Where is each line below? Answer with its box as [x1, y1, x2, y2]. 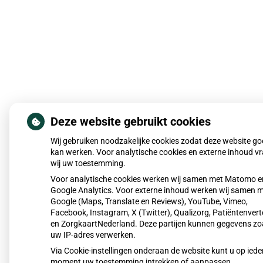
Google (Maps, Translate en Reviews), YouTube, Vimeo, [50, 197, 248, 206]
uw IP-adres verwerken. [50, 230, 136, 240]
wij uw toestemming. [50, 159, 126, 168]
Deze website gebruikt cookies [50, 114, 211, 129]
